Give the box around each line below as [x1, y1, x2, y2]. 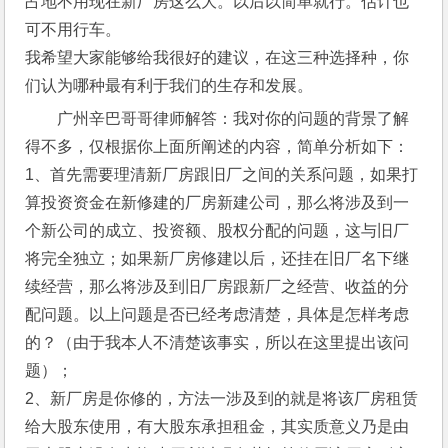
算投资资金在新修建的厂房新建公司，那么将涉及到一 [25, 194, 410, 211]
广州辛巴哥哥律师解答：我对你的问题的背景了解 [57, 110, 410, 127]
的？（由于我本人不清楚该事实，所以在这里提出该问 [25, 334, 410, 351]
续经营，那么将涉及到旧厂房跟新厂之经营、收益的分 [25, 278, 410, 295]
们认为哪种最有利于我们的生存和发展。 [25, 77, 314, 94]
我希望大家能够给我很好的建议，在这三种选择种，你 [25, 49, 410, 66]
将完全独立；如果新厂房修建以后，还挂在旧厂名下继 [25, 250, 410, 267]
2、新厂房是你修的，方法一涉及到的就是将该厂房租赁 [25, 390, 419, 407]
